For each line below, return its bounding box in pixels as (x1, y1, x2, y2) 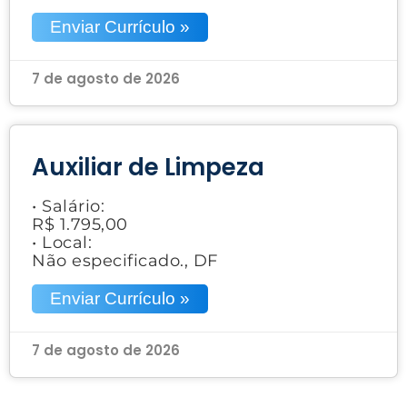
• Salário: (32, 195, 104, 216)
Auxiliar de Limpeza (32, 150, 264, 184)
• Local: (32, 232, 92, 253)
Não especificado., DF (32, 250, 218, 271)
